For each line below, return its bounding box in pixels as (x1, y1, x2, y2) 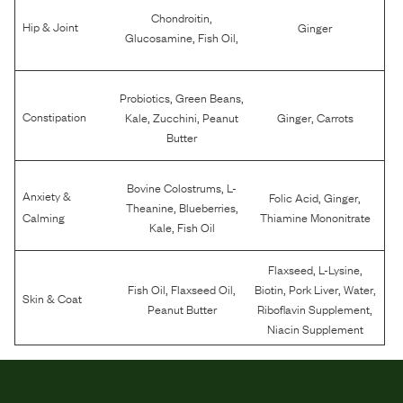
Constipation (22, 106, 86, 125)
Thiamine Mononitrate (259, 207, 371, 226)
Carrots (316, 107, 354, 126)
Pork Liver (288, 280, 338, 298)
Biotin (254, 280, 283, 298)
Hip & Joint (22, 16, 78, 35)
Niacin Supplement (266, 319, 363, 337)
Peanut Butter (147, 300, 217, 318)
